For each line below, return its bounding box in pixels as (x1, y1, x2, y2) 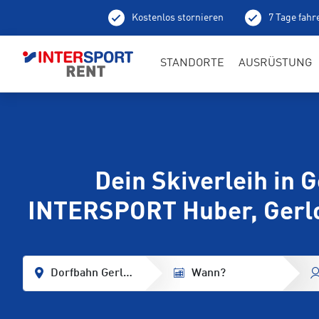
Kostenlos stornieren (131, 13, 224, 23)
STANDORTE (160, 57, 224, 69)
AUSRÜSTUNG (239, 57, 312, 69)
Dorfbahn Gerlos (51, 267, 135, 279)
